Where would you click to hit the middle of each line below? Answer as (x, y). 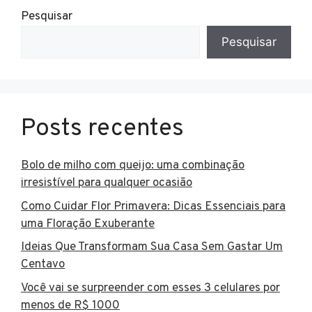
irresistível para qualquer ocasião (107, 184)
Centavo (43, 265)
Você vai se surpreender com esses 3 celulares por (150, 288)
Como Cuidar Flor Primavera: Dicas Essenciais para (153, 206)
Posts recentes (102, 129)
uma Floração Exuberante (88, 224)
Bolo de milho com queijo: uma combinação (133, 166)
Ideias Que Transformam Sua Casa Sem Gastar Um (152, 248)
